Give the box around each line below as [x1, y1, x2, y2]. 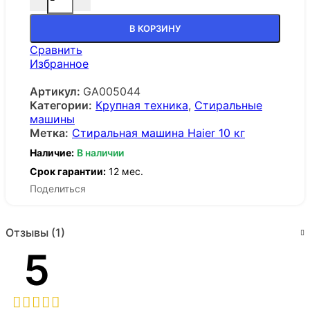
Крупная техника [95, 98, 188, 113]
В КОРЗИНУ [129, 23, 181, 35]
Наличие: [30, 147, 74, 159]
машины [30, 112, 75, 127]
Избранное [30, 57, 89, 71]
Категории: [30, 98, 92, 113]
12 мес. [106, 165, 143, 178]
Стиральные [194, 98, 262, 113]
